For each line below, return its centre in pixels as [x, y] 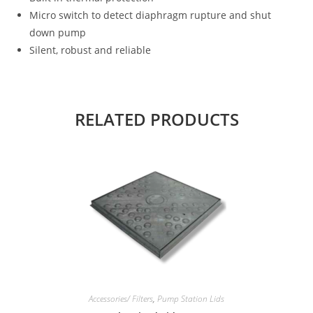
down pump [58, 33]
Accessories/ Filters [121, 299]
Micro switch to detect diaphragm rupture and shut [151, 15]
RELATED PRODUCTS [156, 119]
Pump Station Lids [191, 299]
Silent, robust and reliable [90, 50]
